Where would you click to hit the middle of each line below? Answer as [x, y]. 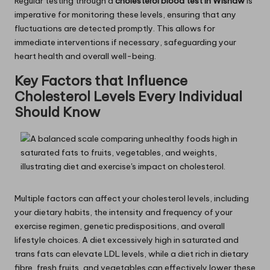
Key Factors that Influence [101, 80]
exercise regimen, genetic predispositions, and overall [120, 226]
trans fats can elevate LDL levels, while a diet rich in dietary [132, 253]
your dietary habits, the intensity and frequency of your [124, 212]
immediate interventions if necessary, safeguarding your [125, 42]
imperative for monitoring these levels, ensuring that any [125, 14]
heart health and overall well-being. [85, 56]
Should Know [57, 112]
